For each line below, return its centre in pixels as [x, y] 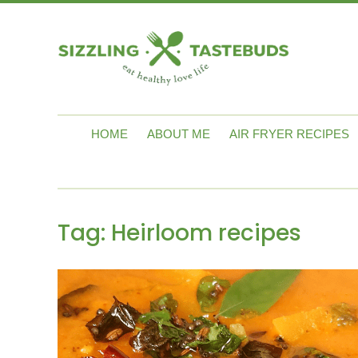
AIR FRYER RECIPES [289, 134]
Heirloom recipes [206, 233]
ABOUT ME [179, 134]
